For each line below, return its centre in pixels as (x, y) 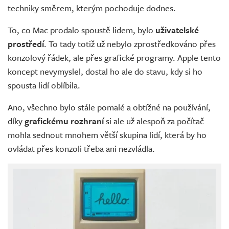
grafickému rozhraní (65, 121)
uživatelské (177, 30)
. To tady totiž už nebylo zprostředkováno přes (130, 44)
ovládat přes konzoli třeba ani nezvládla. (81, 149)
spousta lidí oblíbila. (44, 85)
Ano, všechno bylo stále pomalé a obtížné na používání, (109, 107)
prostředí (26, 44)
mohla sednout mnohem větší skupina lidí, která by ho (107, 135)
